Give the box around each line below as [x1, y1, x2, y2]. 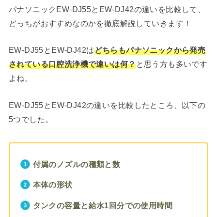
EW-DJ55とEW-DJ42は [8, 46, 94, 55]
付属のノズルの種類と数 [32, 159, 121, 169]
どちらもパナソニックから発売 [94, 46, 206, 55]
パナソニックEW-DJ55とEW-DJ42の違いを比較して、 [8, 4, 206, 14]
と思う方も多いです [136, 60, 208, 69]
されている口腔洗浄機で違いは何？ [8, 60, 136, 69]
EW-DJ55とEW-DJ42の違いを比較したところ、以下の [8, 100, 206, 109]
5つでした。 [8, 114, 53, 124]
